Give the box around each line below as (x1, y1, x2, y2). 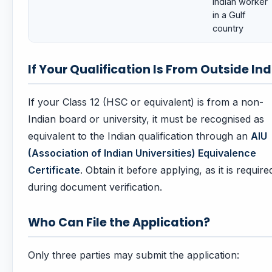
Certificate (28, 164, 80, 177)
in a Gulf (212, 10, 245, 21)
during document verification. (28, 181, 162, 194)
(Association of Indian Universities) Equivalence (28, 147, 256, 160)
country (212, 23, 243, 34)
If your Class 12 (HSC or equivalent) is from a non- (28, 96, 263, 109)
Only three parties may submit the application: (28, 249, 239, 262)
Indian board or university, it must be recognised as (28, 113, 264, 126)
